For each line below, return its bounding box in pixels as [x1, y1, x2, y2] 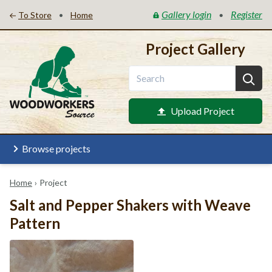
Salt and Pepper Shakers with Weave [10, 196, 251, 214]
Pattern [10, 214, 60, 232]
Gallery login [161, 8, 211, 20]
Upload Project [170, 105, 234, 117]
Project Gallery [146, 40, 245, 58]
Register [231, 8, 262, 20]
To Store [18, 10, 52, 20]
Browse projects [22, 143, 90, 154]
